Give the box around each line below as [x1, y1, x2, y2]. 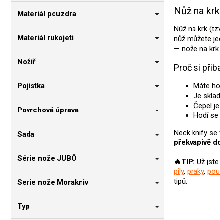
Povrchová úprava [17, 106, 79, 115]
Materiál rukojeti [17, 33, 74, 43]
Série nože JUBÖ [17, 154, 77, 163]
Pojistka [17, 82, 45, 91]
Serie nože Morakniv [17, 178, 88, 187]
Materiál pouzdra [17, 9, 76, 19]
